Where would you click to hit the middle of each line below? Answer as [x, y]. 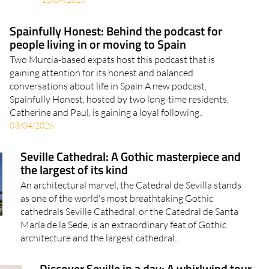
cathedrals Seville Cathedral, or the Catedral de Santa [129, 234]
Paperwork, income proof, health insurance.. [131, 9]
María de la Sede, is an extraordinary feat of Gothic [123, 247]
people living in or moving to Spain [98, 67]
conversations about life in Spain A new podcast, [108, 108]
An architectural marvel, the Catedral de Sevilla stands [131, 207]
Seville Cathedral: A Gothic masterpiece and [130, 179]
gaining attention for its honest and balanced [102, 95]
